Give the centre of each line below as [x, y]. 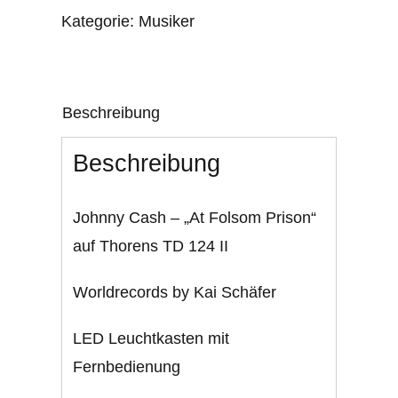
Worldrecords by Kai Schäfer [175, 293]
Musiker [166, 22]
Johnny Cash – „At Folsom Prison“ [195, 218]
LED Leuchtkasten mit [151, 339]
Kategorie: [99, 22]
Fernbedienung [127, 367]
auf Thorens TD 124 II [151, 247]
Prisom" [136, 50]
